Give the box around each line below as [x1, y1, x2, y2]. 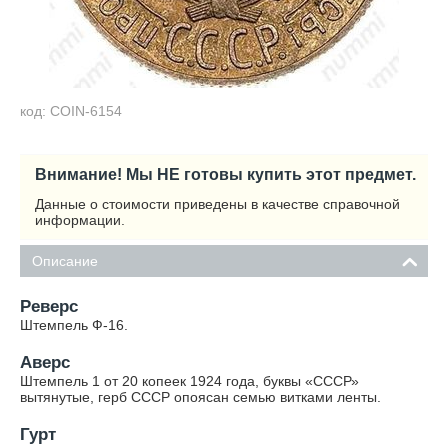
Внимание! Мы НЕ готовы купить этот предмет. [35, 165, 416, 183]
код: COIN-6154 [20, 103, 122, 119]
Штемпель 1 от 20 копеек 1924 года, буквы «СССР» [20, 373, 359, 389]
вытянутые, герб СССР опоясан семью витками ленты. [20, 389, 381, 405]
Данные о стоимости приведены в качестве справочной [35, 196, 400, 212]
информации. [35, 212, 125, 228]
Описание [32, 253, 98, 269]
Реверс [20, 297, 78, 316]
